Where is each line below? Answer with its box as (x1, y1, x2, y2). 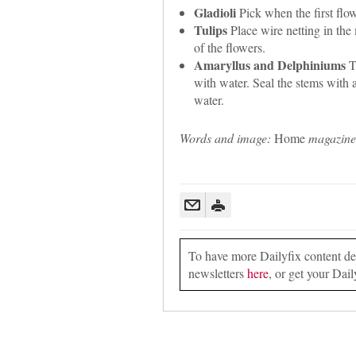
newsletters (188, 264, 247, 281)
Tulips (193, 20, 227, 39)
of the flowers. (193, 38, 265, 56)
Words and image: (179, 129, 271, 146)
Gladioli (193, 2, 236, 21)
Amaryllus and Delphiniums (193, 55, 346, 74)
